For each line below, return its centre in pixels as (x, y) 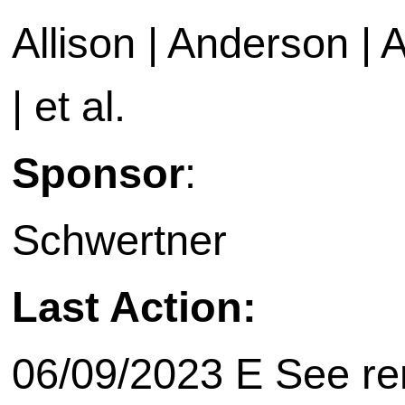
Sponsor (98, 174)
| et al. (69, 107)
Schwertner (119, 240)
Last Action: (134, 307)
